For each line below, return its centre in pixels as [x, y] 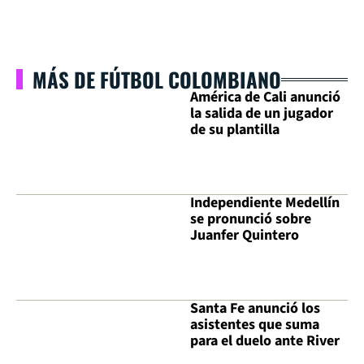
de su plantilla [235, 130]
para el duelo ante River [265, 341]
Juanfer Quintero [245, 236]
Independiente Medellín [265, 203]
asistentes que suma [255, 325]
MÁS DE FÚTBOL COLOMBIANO [157, 79]
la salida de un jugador [262, 113]
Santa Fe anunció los [255, 309]
